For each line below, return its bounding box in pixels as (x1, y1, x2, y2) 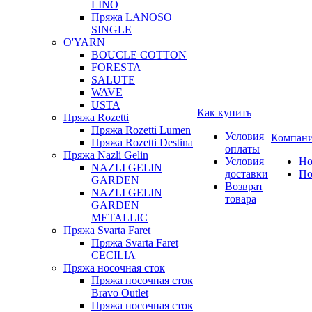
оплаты (225, 143, 260, 155)
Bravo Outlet (91, 287, 148, 299)
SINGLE (91, 24, 132, 36)
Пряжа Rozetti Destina (91, 136, 193, 148)
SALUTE (91, 74, 135, 86)
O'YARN (63, 36, 105, 48)
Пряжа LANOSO (91, 11, 172, 23)
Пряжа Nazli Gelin (63, 149, 148, 161)
